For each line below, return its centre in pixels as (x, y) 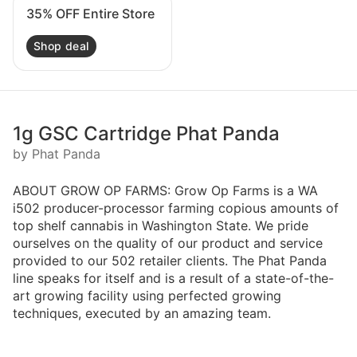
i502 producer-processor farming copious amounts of (176, 208)
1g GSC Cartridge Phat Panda (146, 134)
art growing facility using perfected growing (147, 296)
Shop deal (61, 46)
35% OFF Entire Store (90, 14)
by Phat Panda (57, 154)
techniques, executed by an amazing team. (142, 314)
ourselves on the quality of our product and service (168, 243)
